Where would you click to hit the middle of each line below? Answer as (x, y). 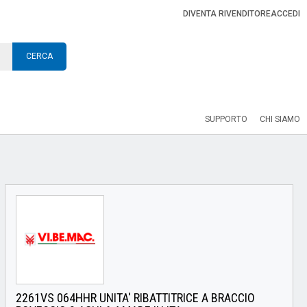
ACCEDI (285, 14)
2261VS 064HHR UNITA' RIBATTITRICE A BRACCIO (135, 297)
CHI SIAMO (280, 119)
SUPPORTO (226, 119)
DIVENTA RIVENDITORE (227, 14)
